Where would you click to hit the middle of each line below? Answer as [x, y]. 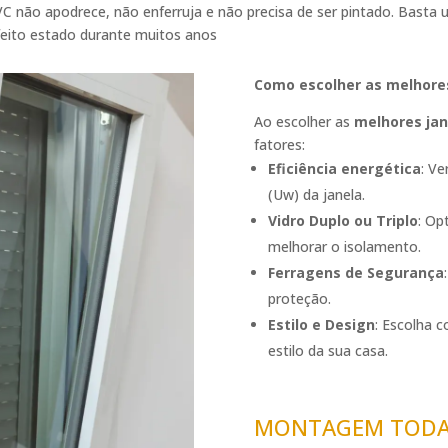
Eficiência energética [344, 168]
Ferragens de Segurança [355, 272]
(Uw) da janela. [316, 194]
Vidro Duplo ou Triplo [342, 220]
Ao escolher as [303, 121]
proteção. [299, 298]
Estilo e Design [321, 324]
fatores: [279, 144]
